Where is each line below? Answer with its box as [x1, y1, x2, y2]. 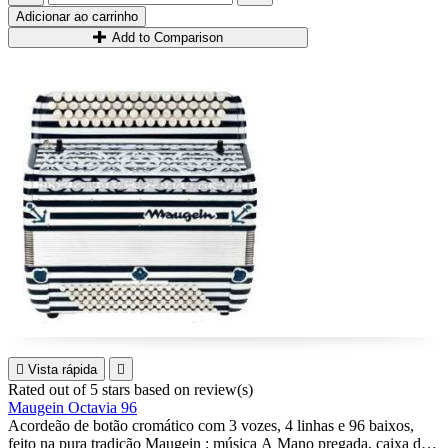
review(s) [194, 381, 253, 398]
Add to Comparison [112, 30, 224, 45]
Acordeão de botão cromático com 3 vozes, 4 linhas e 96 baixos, [8, 417, 414, 434]
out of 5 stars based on [49, 381, 194, 398]
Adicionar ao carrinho [16, 9, 138, 24]
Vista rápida [28, 362, 97, 377]
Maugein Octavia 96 [8, 399, 137, 416]
